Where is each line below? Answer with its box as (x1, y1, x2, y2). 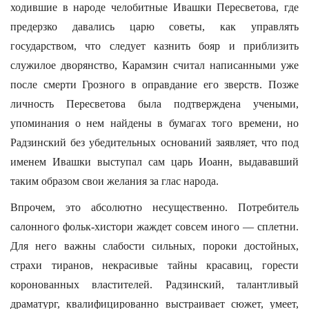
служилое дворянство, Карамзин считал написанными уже (10, 59, 299, 71)
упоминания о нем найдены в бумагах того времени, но (10, 117, 299, 129)
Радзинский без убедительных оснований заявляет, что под (10, 137, 299, 148)
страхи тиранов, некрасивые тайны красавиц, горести (10, 259, 299, 271)
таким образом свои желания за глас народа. (10, 175, 219, 187)
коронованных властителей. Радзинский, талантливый (10, 279, 299, 290)
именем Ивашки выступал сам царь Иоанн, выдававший (10, 156, 299, 168)
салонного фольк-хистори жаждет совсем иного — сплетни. (10, 221, 299, 232)
